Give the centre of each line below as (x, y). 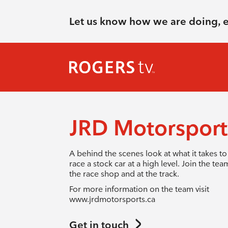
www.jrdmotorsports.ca (113, 199)
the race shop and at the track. (124, 174)
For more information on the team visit (139, 189)
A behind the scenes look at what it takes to (148, 153)
